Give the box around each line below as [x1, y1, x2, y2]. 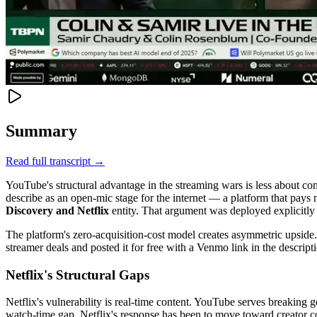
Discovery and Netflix [6, 204, 109, 217]
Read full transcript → [6, 154, 105, 167]
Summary [6, 121, 77, 140]
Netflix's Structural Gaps [6, 267, 149, 282]
